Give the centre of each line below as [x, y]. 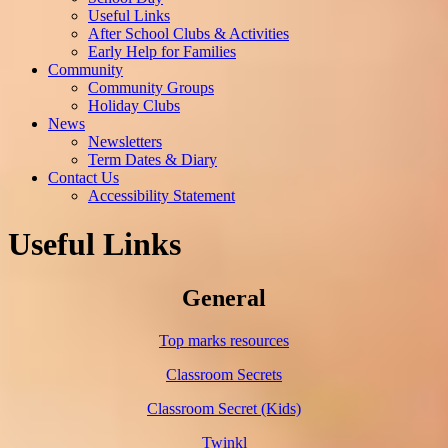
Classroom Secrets [224, 374]
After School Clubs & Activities [188, 33]
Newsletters [125, 141]
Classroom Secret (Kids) [224, 408]
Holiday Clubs [134, 105]
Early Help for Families [162, 51]
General [224, 297]
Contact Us [83, 177]
